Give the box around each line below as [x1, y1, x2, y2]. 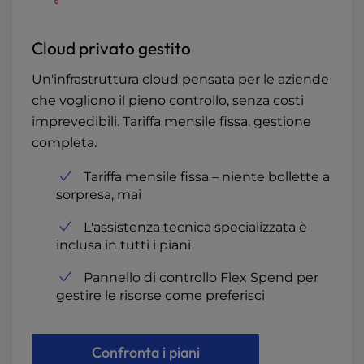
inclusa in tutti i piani [56, 237, 191, 253]
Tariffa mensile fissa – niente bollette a [84, 169, 330, 185]
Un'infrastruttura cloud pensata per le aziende [32, 71, 329, 88]
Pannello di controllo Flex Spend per [84, 270, 318, 286]
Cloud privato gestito [32, 37, 191, 59]
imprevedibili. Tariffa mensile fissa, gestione [32, 114, 311, 130]
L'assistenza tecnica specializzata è [84, 219, 307, 236]
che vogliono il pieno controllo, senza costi [32, 93, 304, 109]
